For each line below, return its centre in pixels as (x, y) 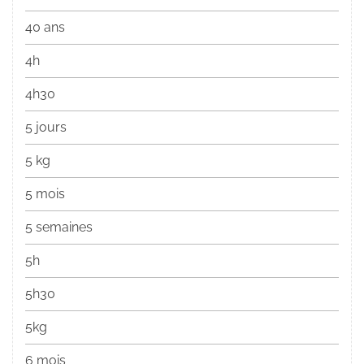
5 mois (45, 194)
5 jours (46, 128)
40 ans (45, 28)
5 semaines (59, 227)
